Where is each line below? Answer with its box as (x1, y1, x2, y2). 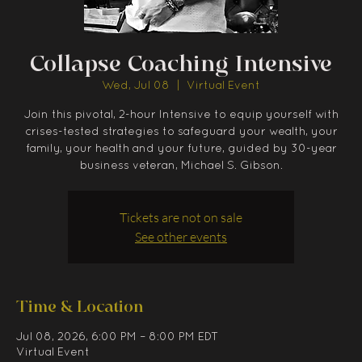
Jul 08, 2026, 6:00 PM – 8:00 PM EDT (16, 331, 218, 343)
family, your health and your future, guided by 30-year (25, 143, 337, 154)
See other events (135, 228, 227, 245)
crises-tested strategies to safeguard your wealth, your (24, 126, 338, 137)
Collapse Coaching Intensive (30, 49, 332, 77)
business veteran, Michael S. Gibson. (79, 160, 283, 171)
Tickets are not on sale (120, 208, 242, 225)
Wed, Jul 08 (102, 80, 170, 91)
